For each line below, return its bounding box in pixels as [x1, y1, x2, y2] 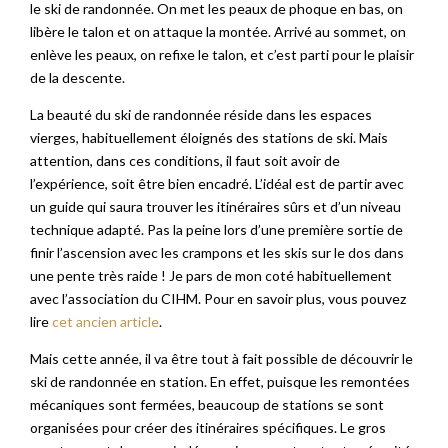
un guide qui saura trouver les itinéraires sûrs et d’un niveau [30, 198, 401, 216]
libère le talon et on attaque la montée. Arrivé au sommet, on [30, 23, 406, 41]
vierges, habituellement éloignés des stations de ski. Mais [30, 129, 388, 147]
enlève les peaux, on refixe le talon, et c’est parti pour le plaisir [30, 46, 414, 64]
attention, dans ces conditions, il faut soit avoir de [30, 152, 340, 170]
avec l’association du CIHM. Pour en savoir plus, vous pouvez [30, 290, 406, 308]
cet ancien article [52, 313, 159, 331]
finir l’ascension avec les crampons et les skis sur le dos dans [30, 244, 404, 262]
